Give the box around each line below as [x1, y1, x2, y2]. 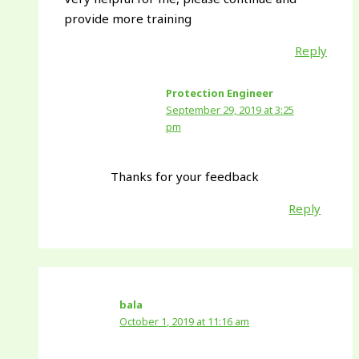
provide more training [64, 10, 192, 27]
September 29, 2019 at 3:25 [165, 103, 294, 118]
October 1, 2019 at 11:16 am [119, 314, 250, 329]
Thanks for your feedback [110, 167, 259, 184]
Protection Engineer [165, 86, 273, 101]
